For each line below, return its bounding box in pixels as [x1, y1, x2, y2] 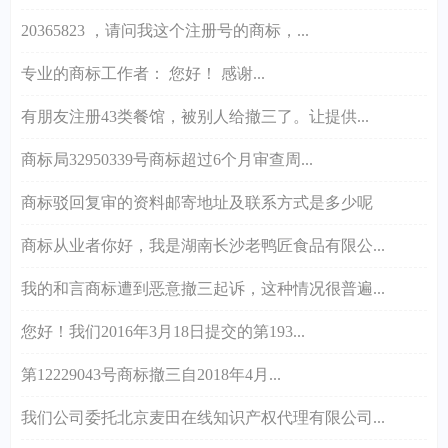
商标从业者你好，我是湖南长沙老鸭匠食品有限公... [21, 236, 385, 254]
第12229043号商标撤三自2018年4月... [21, 365, 281, 383]
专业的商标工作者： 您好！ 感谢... [21, 64, 265, 82]
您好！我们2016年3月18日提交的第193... [21, 322, 305, 340]
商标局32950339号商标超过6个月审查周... [21, 150, 313, 168]
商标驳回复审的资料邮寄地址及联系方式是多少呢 [21, 193, 373, 211]
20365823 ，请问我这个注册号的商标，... [21, 21, 309, 39]
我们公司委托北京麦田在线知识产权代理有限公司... [21, 408, 385, 426]
